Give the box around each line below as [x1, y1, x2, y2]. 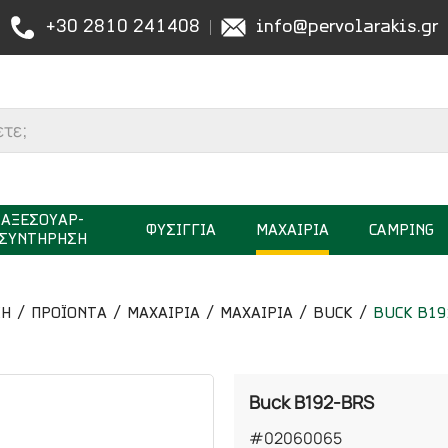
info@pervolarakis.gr [256, 18, 438, 37]
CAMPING [369, 222, 434, 239]
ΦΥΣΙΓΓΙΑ [146, 222, 216, 239]
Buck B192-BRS [249, 390, 374, 414]
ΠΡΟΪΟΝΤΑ [30, 306, 107, 322]
